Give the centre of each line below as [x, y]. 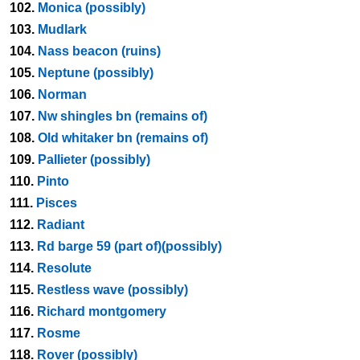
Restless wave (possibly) [112, 290]
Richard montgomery [102, 311]
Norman [62, 94]
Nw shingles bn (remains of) [123, 116]
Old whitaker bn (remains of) [123, 138]
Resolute [64, 268]
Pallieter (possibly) [94, 160]
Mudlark [62, 29]
